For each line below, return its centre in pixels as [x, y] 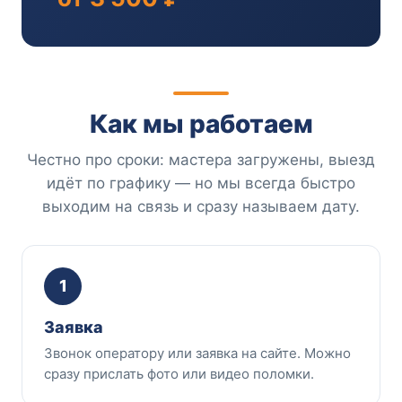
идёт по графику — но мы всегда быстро [201, 183]
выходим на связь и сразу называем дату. [201, 206]
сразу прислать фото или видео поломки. [179, 373]
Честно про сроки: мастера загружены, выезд [201, 159]
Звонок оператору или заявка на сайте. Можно [197, 353]
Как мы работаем [201, 123]
